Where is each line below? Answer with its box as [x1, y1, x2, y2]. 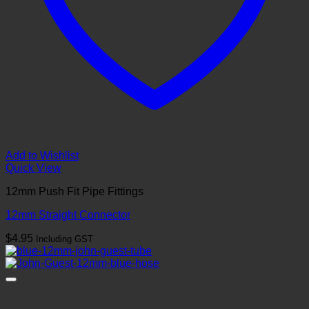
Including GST [36, 233, 93, 244]
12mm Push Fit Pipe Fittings [6, 185, 143, 197]
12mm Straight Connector [6, 208, 130, 221]
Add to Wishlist [6, 149, 79, 161]
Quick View [6, 161, 61, 174]
